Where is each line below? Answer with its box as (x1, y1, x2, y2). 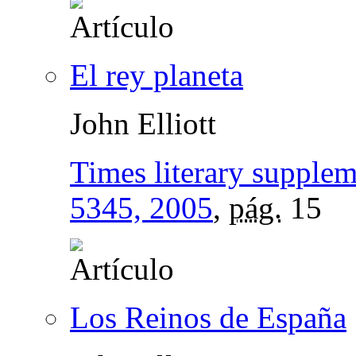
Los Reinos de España (70, 300, 346, 335)
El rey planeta (70, 57, 243, 92)
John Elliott (70, 106, 216, 141)
